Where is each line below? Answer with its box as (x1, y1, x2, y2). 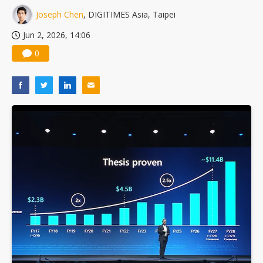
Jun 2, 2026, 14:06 (23, 29, 90, 41)
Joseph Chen (36, 9, 83, 21)
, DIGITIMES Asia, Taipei (83, 9, 176, 21)
